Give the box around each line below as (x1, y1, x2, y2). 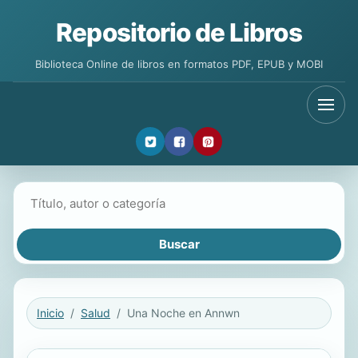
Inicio (37, 306, 64, 320)
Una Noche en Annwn (127, 306, 240, 320)
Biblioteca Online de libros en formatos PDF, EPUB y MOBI (35, 58, 323, 70)
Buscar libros (16, 186, 90, 201)
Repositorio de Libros (56, 18, 302, 48)
